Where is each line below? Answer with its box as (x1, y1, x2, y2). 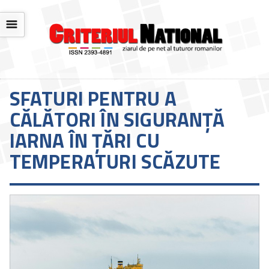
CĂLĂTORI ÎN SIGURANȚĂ (9, 104, 225, 135)
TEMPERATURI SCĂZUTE (9, 147, 221, 177)
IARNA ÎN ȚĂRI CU (9, 125, 160, 156)
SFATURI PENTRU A (9, 83, 177, 114)
